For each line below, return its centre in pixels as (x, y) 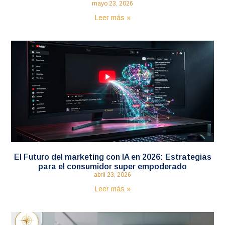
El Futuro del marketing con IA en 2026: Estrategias (113, 157)
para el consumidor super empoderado (113, 166)
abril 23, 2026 (113, 175)
